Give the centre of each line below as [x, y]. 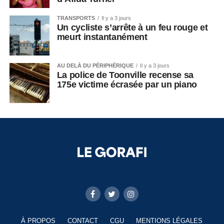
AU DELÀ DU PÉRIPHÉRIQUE [95, 66]
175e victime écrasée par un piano [128, 85]
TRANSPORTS [76, 18]
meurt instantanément [103, 37]
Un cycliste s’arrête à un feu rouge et [132, 28]
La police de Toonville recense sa [125, 75]
